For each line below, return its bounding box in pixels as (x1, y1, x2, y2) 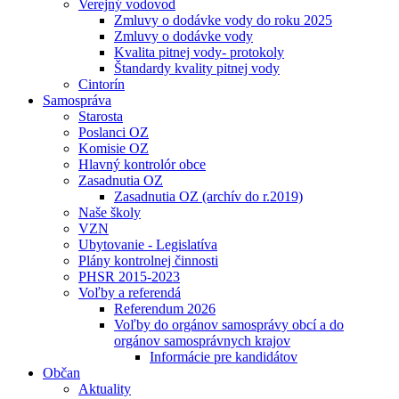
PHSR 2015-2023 (78, 269, 180, 284)
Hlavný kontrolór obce (78, 157, 206, 172)
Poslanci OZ (78, 125, 149, 140)
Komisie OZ (78, 141, 149, 156)
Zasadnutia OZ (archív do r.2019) (114, 189, 303, 204)
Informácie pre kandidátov (150, 349, 297, 364)
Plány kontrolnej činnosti (78, 253, 218, 268)
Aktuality (78, 381, 131, 396)
